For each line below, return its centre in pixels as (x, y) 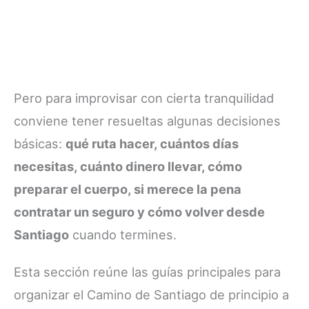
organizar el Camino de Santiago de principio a (151, 295)
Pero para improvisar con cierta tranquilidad (144, 98)
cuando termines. (123, 235)
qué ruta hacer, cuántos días (152, 144)
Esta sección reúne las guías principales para (147, 272)
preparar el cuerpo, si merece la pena (128, 189)
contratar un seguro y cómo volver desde (139, 212)
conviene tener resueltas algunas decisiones (147, 121)
